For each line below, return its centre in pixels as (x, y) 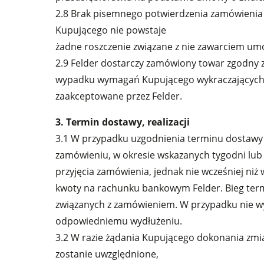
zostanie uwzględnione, (107, 254)
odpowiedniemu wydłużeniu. (119, 221)
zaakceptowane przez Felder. (119, 96)
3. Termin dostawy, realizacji (123, 122)
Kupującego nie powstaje (111, 30)
